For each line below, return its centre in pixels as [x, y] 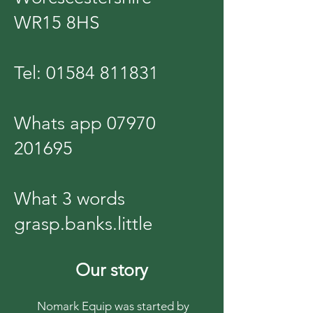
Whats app [60, 123]
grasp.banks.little [83, 224]
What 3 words [70, 198]
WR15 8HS [57, 22]
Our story [112, 269]
